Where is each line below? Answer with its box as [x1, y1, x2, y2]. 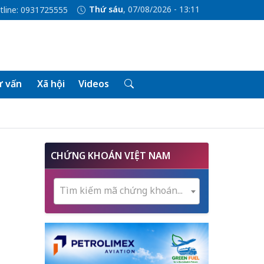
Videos [78, 77, 109, 90]
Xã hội [37, 77, 65, 90]
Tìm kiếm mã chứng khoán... [60, 184, 183, 197]
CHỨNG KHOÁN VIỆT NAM [51, 149, 170, 162]
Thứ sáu [88, 4, 123, 15]
